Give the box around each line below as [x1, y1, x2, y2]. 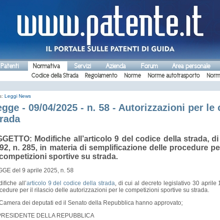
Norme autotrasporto [148, 72, 200, 79]
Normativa [33, 62, 60, 70]
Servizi [74, 62, 91, 70]
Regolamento [85, 72, 117, 79]
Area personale [172, 62, 210, 70]
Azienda [106, 62, 126, 70]
